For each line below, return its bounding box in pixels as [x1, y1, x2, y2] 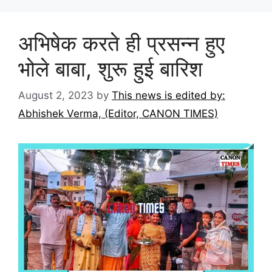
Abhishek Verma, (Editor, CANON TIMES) [18, 107, 218, 120]
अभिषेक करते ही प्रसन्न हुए [18, 30, 225, 56]
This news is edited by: [112, 89, 225, 102]
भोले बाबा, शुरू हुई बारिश [18, 55, 203, 81]
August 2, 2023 [18, 89, 93, 102]
